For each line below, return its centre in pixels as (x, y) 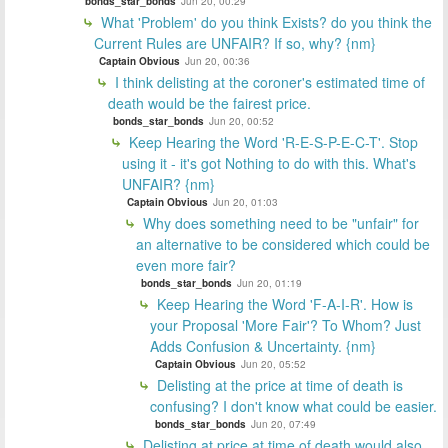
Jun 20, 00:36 (217, 60)
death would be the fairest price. (209, 102)
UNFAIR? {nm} (168, 183)
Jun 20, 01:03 (245, 201)
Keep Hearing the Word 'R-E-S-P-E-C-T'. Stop (271, 141)
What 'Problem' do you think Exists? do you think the (264, 21)
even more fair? (186, 264)
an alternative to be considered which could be (283, 243)
